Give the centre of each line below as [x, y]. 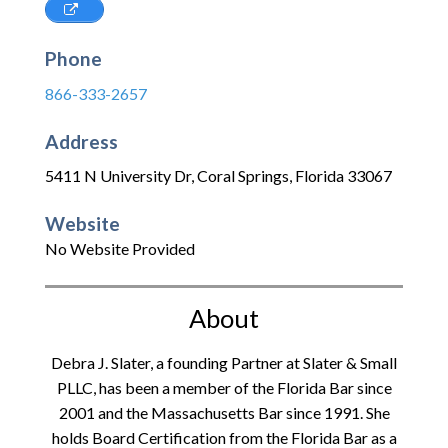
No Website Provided [120, 249]
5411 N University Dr [118, 176]
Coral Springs [243, 176]
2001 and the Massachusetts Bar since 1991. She [224, 413]
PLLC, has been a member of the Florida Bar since [224, 388]
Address [81, 141]
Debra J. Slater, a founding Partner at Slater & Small [224, 363]
